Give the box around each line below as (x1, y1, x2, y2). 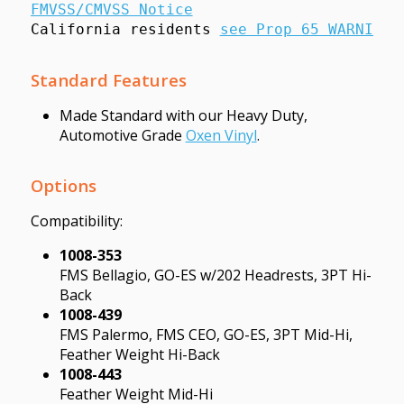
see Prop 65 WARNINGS (219, 20, 400, 38)
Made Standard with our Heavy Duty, (59, 105, 308, 125)
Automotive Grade (59, 124, 186, 145)
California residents (30, 20, 220, 38)
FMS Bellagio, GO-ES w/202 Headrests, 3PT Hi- (59, 264, 372, 285)
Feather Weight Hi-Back (59, 344, 220, 364)
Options (30, 173, 96, 197)
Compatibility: (30, 210, 123, 231)
